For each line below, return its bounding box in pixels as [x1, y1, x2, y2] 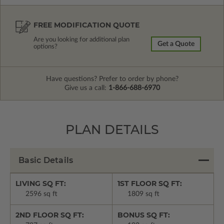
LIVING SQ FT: [15, 179, 66, 188]
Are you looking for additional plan [33, 36, 129, 43]
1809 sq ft [127, 190, 159, 198]
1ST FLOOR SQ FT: [117, 179, 182, 188]
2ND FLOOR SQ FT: [15, 210, 84, 220]
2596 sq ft [25, 190, 57, 198]
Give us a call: [64, 84, 108, 92]
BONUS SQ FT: [117, 210, 170, 220]
